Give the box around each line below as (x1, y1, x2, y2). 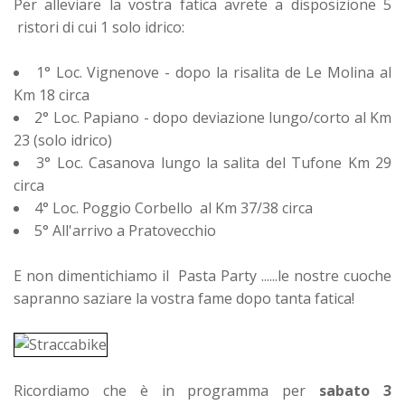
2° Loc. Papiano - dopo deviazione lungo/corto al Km (34, 107, 392, 127)
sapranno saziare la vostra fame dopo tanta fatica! (14, 287, 354, 308)
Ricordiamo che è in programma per (14, 380, 320, 400)
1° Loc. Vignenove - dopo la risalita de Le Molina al (35, 61, 392, 82)
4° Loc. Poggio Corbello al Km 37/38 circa (34, 197, 313, 218)
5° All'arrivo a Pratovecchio (34, 220, 216, 240)
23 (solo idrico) (14, 129, 112, 150)
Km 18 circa (14, 84, 89, 105)
